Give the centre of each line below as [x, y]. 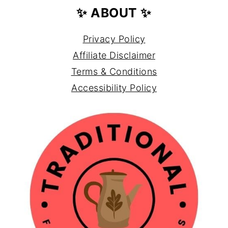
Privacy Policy [114, 39]
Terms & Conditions [114, 72]
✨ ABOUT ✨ [114, 13]
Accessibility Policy [114, 88]
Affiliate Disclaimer [114, 55]
